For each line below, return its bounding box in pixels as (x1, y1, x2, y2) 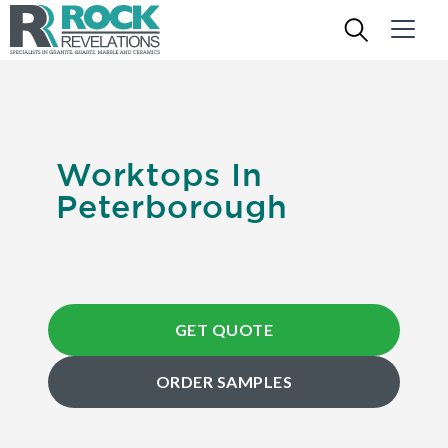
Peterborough (56, 188, 288, 224)
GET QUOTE (174, 320, 274, 339)
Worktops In (56, 156, 263, 192)
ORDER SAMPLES (155, 372, 293, 391)
